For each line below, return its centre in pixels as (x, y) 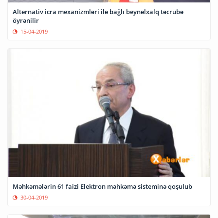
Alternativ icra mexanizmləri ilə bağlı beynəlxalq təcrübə (98, 12)
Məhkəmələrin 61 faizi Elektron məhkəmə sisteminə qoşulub (102, 186)
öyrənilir (26, 21)
